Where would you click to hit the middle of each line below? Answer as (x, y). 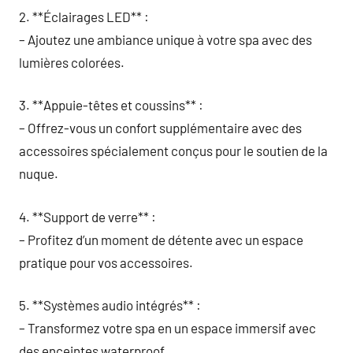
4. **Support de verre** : (87, 216)
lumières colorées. (72, 62)
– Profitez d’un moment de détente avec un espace (161, 239)
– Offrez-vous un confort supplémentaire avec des (160, 128)
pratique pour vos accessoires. (106, 262)
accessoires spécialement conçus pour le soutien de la (173, 150)
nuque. (39, 173)
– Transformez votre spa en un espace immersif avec (167, 328)
